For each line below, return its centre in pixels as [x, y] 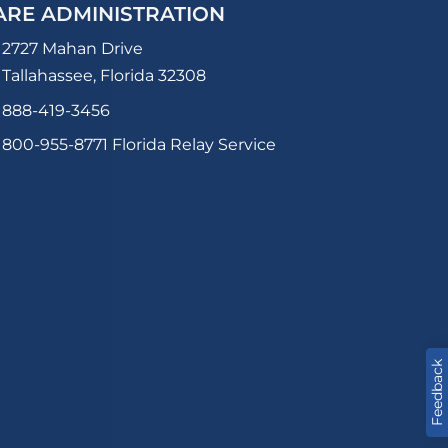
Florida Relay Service [192, 144]
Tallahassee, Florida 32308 [104, 75]
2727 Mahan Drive [72, 48]
